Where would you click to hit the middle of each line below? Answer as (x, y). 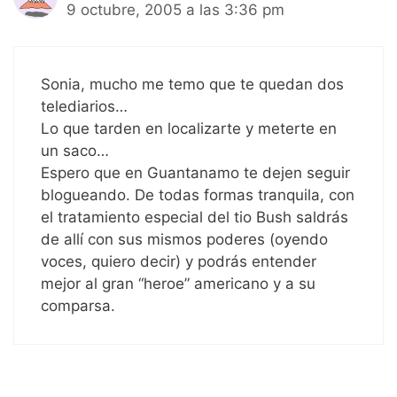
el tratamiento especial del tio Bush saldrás (195, 217)
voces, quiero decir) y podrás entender (179, 261)
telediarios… (84, 106)
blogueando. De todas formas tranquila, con (198, 195)
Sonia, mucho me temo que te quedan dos (192, 84)
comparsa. (78, 305)
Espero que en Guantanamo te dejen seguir (195, 172)
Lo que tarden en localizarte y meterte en (189, 128)
